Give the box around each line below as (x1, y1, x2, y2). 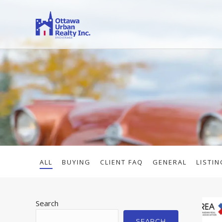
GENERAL (153, 157, 187, 166)
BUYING (62, 157, 91, 166)
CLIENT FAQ (100, 157, 143, 166)
